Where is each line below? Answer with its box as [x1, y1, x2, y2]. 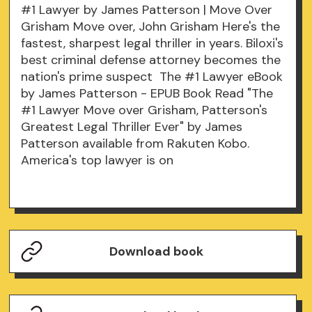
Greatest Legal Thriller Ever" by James [21, 118, 243, 136]
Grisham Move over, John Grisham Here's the [21, 18, 281, 36]
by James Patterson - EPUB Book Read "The [21, 85, 274, 102]
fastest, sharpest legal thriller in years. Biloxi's [21, 35, 284, 52]
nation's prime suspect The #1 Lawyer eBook [21, 68, 283, 86]
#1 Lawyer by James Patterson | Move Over [21, 1, 273, 19]
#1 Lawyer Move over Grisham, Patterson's [21, 102, 268, 119]
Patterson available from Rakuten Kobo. [21, 135, 250, 153]
